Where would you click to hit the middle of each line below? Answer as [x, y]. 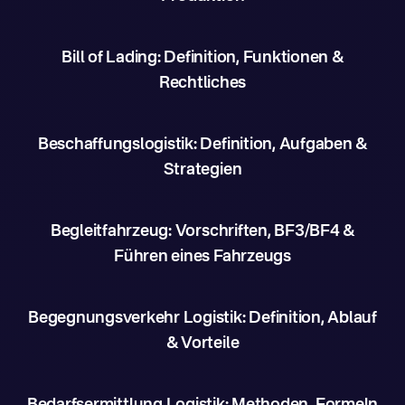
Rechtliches [202, 83]
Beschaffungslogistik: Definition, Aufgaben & [202, 145]
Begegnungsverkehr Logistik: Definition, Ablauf [202, 318]
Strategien [202, 170]
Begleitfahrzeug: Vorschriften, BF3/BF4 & [202, 231]
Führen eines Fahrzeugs [202, 257]
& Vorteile [202, 344]
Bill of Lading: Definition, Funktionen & [202, 58]
